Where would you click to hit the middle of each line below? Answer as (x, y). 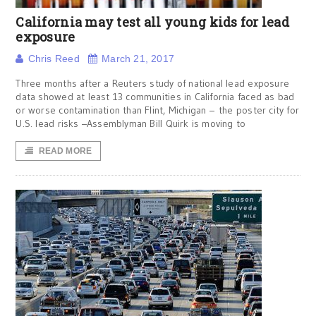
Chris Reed (54, 59)
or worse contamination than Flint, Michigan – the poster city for (158, 110)
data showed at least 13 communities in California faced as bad (155, 97)
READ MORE (65, 151)
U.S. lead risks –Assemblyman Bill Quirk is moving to (131, 123)
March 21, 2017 (138, 59)
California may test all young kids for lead (153, 22)
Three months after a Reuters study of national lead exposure (153, 83)
